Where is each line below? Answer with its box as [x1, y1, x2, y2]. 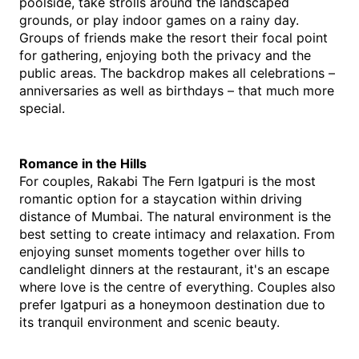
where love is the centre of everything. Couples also [19, 279, 336, 295]
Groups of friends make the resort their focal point [19, 30, 328, 46]
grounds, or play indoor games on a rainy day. [19, 12, 299, 28]
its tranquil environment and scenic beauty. [19, 314, 280, 330]
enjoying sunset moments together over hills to [19, 244, 305, 260]
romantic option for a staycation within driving [19, 191, 302, 207]
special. [19, 100, 65, 116]
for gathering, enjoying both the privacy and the [19, 47, 311, 63]
